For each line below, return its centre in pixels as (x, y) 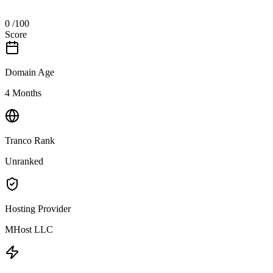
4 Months (23, 93)
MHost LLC (29, 229)
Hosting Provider (38, 208)
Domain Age (30, 72)
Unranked (24, 161)
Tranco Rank (30, 140)
